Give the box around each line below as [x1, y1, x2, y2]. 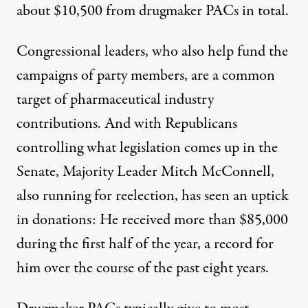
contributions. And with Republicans [16, 113, 237, 135]
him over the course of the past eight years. [16, 257, 269, 280]
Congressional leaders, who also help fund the [16, 41, 288, 63]
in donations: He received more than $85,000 [16, 209, 288, 232]
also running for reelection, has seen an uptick [16, 185, 289, 208]
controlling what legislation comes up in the [16, 137, 278, 159]
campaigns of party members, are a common [16, 65, 275, 87]
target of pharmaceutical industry [16, 89, 214, 111]
